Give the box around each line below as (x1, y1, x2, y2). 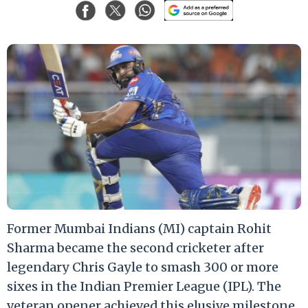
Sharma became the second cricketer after (7, 240, 264, 256)
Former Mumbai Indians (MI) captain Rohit (7, 221, 272, 237)
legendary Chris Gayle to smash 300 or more (7, 259, 278, 276)
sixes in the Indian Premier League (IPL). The (7, 278, 281, 295)
